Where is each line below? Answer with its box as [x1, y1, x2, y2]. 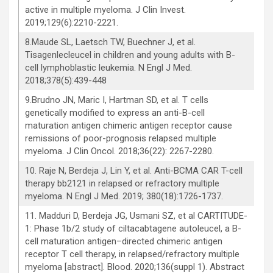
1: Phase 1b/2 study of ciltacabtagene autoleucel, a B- [25, 223, 241, 235]
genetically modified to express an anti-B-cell [25, 107, 205, 119]
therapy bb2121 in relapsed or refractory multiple [25, 178, 219, 190]
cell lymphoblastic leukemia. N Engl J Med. [25, 62, 192, 74]
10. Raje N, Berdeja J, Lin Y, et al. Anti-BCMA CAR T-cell [25, 165, 243, 177]
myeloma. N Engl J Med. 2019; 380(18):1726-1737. [25, 191, 223, 202]
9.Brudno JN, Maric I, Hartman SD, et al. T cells [25, 94, 208, 106]
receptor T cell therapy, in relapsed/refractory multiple [25, 249, 239, 260]
